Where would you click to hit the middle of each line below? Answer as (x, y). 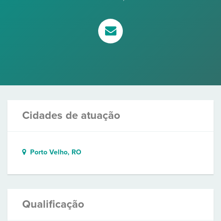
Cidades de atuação (71, 115)
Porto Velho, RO (54, 152)
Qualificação (53, 204)
